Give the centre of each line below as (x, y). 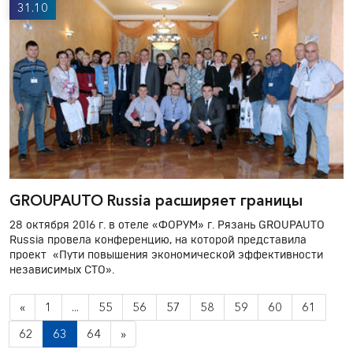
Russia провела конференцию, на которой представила (158, 241)
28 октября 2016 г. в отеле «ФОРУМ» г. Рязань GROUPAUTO (167, 226)
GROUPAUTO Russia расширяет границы (156, 201)
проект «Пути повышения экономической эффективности (166, 256)
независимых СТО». (62, 271)
